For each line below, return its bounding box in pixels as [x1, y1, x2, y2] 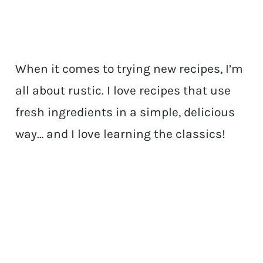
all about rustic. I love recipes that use [15, 83, 231, 98]
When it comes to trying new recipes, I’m [15, 62, 244, 76]
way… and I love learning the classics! [15, 127, 226, 141]
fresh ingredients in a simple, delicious [15, 105, 235, 120]
